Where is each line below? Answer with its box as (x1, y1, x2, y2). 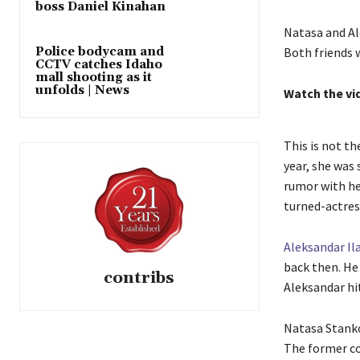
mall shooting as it (35, 69, 152, 85)
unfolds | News (35, 82, 129, 98)
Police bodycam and (35, 43, 164, 59)
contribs (104, 267, 175, 288)
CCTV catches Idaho (35, 56, 162, 72)
